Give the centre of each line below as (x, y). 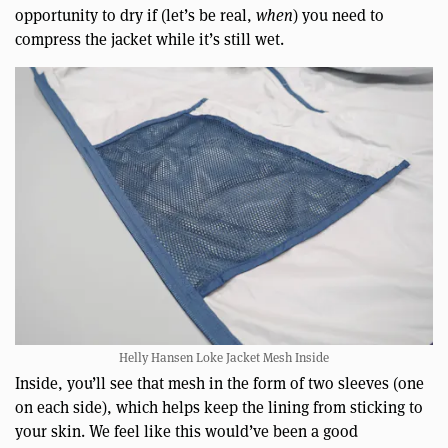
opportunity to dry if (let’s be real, (135, 14)
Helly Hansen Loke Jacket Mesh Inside (224, 357)
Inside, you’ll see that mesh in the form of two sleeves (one (219, 383)
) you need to (338, 14)
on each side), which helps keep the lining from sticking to (219, 407)
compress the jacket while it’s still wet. (149, 38)
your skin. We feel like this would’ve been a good (186, 431)
